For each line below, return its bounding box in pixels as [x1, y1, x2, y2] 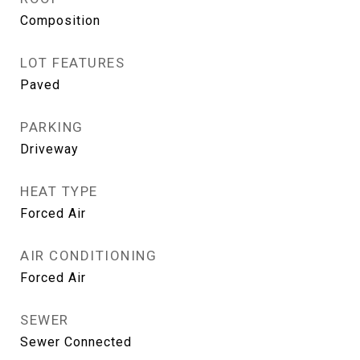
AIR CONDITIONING [20, 247, 157, 264]
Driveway [20, 141, 79, 157]
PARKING [20, 119, 84, 135]
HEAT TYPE [20, 183, 98, 199]
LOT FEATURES [20, 55, 125, 71]
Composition [20, 13, 100, 28]
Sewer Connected [20, 334, 132, 350]
